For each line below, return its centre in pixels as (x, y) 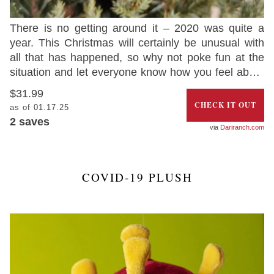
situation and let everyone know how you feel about (137, 72)
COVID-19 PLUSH (137, 177)
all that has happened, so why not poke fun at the (137, 57)
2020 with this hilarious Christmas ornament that (137, 87)
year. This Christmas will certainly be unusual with (137, 43)
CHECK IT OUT (226, 105)
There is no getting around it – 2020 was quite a (137, 28)
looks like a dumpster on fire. (80, 101)
